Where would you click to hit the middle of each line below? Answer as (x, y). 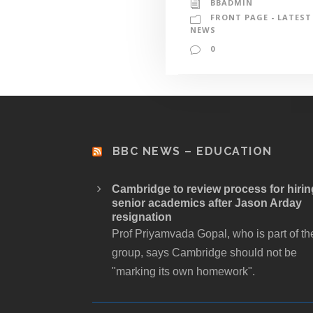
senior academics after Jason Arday (207, 203)
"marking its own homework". (183, 272)
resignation (142, 217)
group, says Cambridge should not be (204, 253)
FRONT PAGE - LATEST (261, 17)
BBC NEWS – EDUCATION (192, 152)
